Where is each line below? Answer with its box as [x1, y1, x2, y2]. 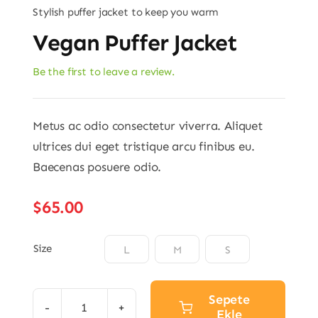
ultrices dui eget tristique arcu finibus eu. [32, 139, 255, 153]
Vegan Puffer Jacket [32, 29, 237, 56]
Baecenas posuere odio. [32, 160, 162, 174]
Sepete [208, 292, 250, 307]
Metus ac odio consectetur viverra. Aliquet [32, 119, 263, 133]
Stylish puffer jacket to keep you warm [32, 6, 219, 18]
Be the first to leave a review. [32, 65, 175, 78]
